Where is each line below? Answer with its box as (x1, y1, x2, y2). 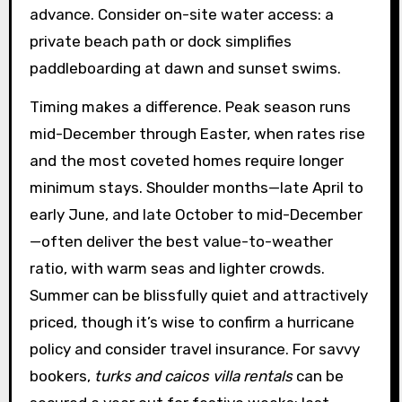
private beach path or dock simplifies (29, 31, 292, 50)
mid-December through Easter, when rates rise (29, 124, 365, 143)
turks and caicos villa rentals (93, 366, 293, 385)
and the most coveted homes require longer (29, 151, 344, 170)
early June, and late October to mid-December (29, 205, 363, 223)
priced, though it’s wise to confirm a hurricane (29, 312, 354, 331)
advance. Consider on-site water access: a (29, 4, 334, 23)
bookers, (29, 366, 94, 385)
